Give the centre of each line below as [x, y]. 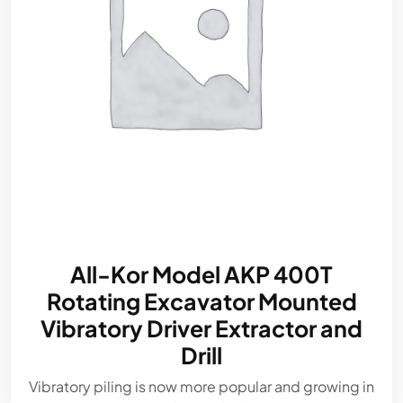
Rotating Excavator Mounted [201, 301]
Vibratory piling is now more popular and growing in [201, 386]
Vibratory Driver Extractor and [201, 328]
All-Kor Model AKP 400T [201, 274]
